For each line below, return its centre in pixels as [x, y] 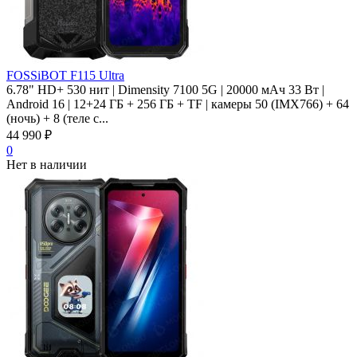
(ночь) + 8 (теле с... [57, 118]
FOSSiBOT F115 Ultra [65, 75]
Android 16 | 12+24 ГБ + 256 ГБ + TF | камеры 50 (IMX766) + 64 [178, 104]
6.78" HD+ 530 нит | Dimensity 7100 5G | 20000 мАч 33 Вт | [165, 89]
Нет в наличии [47, 164]
